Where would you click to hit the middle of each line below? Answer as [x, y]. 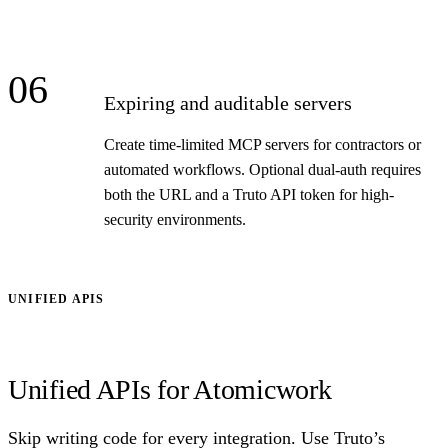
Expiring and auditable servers [228, 103]
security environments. [175, 220]
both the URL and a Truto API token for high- [249, 195]
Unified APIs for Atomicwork [170, 390]
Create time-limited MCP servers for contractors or [262, 145]
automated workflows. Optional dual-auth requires [262, 170]
